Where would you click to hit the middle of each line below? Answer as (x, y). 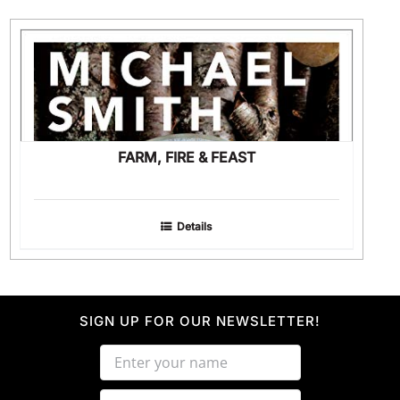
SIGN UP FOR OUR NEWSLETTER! (200, 321)
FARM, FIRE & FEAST (186, 157)
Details (194, 226)
